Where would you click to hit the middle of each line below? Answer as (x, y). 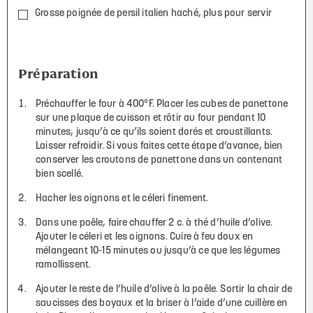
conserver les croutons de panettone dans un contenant (159, 160)
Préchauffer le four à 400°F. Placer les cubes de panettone (162, 104)
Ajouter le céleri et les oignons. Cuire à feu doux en (145, 237)
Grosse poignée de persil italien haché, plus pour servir (153, 13)
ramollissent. (64, 265)
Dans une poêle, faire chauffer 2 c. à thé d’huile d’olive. (154, 223)
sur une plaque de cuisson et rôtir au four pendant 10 (151, 118)
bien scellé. (60, 174)
